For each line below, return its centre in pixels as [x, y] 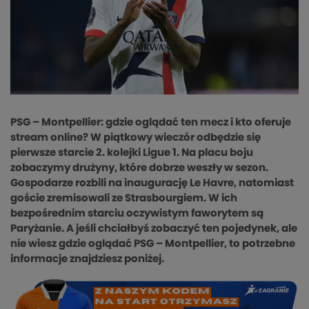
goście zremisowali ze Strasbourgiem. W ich [124, 199]
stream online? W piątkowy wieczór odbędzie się [136, 138]
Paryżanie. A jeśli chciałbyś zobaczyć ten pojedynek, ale [154, 229]
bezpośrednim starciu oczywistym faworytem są [137, 214]
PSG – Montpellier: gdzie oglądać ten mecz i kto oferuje [151, 123]
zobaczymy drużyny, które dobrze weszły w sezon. [139, 168]
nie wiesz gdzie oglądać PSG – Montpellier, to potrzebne [153, 244]
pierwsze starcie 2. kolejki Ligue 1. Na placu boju [132, 153]
